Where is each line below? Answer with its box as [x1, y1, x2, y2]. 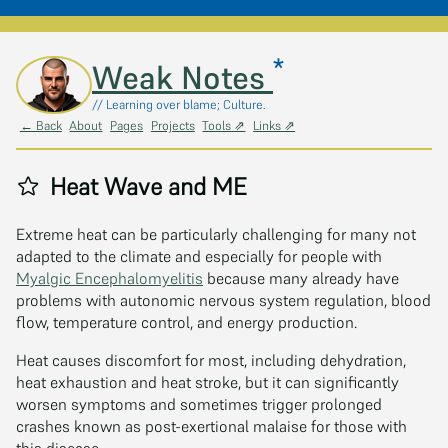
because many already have [203, 267, 399, 288]
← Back [19, 117, 62, 135]
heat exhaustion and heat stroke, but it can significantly [16, 371, 399, 392]
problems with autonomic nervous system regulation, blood [16, 289, 431, 310]
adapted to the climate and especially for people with [16, 245, 382, 266]
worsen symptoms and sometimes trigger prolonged [16, 393, 382, 414]
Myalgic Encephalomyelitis [16, 267, 203, 288]
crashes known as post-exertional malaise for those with [16, 415, 407, 436]
